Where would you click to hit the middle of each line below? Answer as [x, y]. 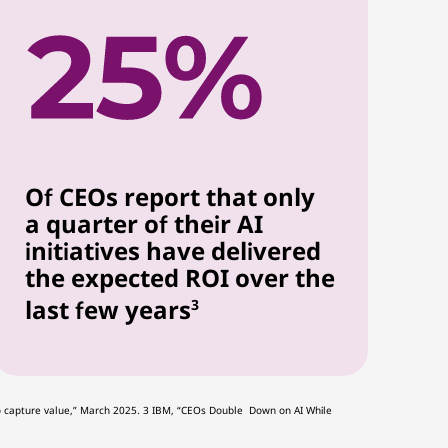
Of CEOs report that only [170, 196]
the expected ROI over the [180, 277]
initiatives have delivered [173, 250]
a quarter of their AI [144, 223]
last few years [108, 309]
